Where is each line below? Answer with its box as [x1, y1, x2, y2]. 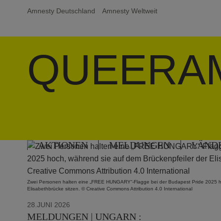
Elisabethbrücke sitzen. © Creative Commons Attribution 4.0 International [27, 185, 193, 191]
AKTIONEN [38, 140, 88, 150]
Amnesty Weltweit [102, 7, 158, 15]
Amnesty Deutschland [27, 7, 96, 15]
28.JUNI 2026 [27, 200, 71, 209]
